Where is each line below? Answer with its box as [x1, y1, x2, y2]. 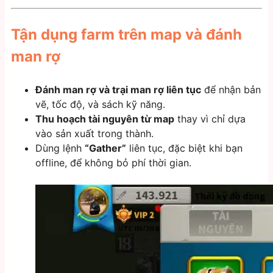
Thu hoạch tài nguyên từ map [35, 113, 174, 126]
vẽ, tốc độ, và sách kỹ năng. [35, 98, 165, 111]
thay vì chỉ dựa [174, 113, 246, 126]
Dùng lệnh [35, 142, 85, 155]
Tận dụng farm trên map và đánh [11, 26, 242, 44]
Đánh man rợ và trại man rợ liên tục [35, 83, 201, 96]
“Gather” [85, 142, 126, 155]
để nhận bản [201, 83, 261, 96]
